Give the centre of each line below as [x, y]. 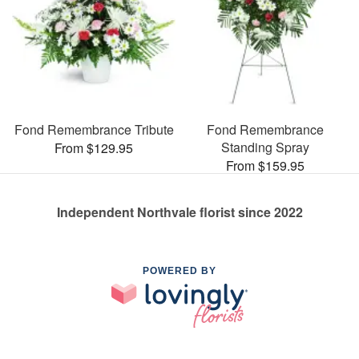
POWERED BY [179, 271]
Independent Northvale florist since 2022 [179, 212]
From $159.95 [265, 165]
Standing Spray [265, 147]
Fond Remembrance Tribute [94, 129]
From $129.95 [94, 148]
